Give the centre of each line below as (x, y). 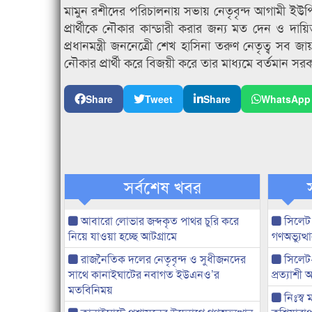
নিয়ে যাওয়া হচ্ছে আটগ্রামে (123, 236)
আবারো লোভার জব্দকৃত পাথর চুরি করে (158, 221)
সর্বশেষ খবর (162, 187)
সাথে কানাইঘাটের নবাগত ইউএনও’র (144, 274)
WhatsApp (286, 99)
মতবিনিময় (91, 290)
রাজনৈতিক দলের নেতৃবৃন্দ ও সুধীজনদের (162, 259)
